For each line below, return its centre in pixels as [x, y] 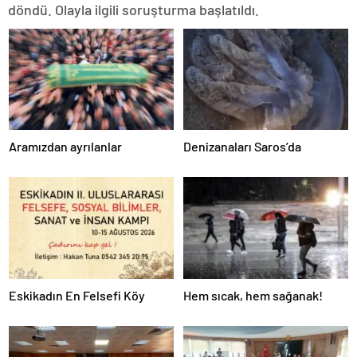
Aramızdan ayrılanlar [65, 147]
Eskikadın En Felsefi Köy [77, 295]
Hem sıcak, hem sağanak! [253, 295]
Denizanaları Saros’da [242, 147]
